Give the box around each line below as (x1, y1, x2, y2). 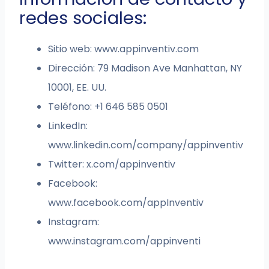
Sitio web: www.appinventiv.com (48, 42, 199, 56)
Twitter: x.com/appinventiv (48, 157, 176, 172)
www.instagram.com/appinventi (48, 234, 201, 249)
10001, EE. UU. (48, 80, 107, 95)
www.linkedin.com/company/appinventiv (48, 138, 244, 153)
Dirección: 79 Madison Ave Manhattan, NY (48, 61, 243, 76)
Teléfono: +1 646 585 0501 (48, 100, 169, 114)
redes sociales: (19, 6, 147, 31)
